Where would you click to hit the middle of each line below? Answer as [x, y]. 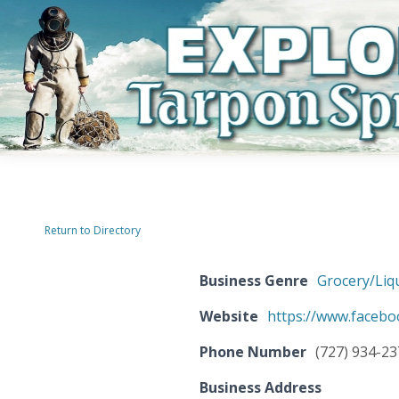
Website [229, 316]
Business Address [261, 387]
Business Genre [254, 280]
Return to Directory [93, 230]
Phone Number [253, 351]
